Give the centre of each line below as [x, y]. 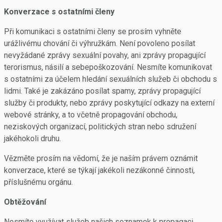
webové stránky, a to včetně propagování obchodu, [91, 115]
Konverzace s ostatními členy [59, 12]
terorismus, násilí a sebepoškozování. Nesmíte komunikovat [108, 67]
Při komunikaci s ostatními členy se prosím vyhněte [93, 31]
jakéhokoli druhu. [32, 139]
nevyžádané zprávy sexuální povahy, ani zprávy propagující [105, 55]
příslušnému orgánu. [38, 182]
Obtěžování [25, 202]
